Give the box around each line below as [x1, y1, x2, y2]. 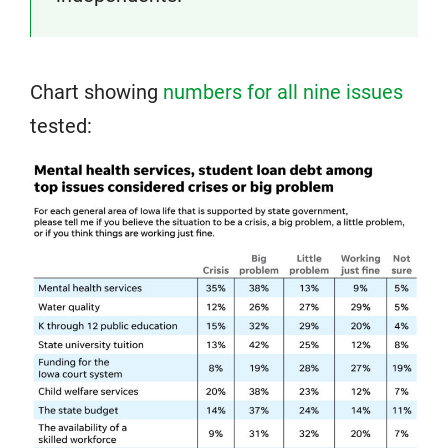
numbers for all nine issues [163, 79, 403, 104]
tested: [30, 113, 92, 138]
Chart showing [30, 79, 163, 104]
